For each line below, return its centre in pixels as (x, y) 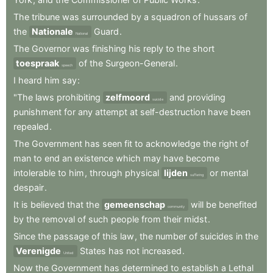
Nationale (52, 32)
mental (234, 173)
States (93, 251)
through (106, 173)
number (171, 236)
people (125, 219)
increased (162, 251)
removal (58, 219)
